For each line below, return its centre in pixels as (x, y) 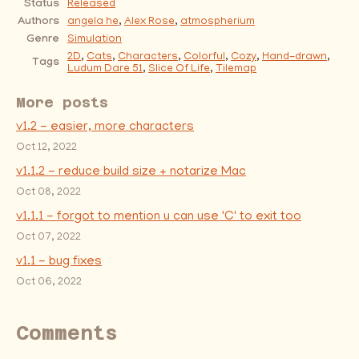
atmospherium (218, 22)
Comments (67, 334)
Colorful (204, 58)
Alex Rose (149, 22)
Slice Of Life (179, 70)
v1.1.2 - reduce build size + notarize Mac (131, 173)
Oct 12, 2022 (46, 148)
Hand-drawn (294, 58)
